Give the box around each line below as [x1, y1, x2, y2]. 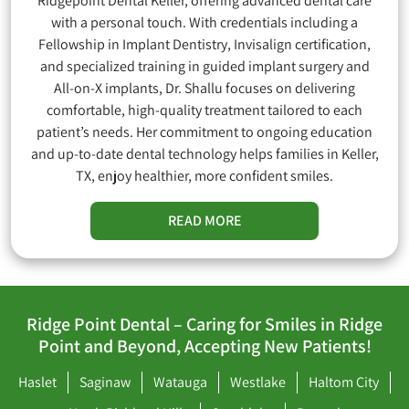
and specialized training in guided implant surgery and [39, 56, 370, 76]
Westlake [230, 372, 286, 392]
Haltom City [309, 372, 379, 392]
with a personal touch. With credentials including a [51, 12, 358, 32]
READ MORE [167, 210, 242, 230]
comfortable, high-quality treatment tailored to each [47, 100, 362, 120]
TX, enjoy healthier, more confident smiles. [76, 165, 333, 185]
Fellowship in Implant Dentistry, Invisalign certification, [38, 34, 371, 54]
